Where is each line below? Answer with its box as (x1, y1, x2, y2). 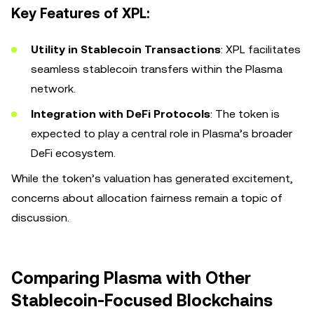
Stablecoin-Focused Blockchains (11, 291, 273, 310)
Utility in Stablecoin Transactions (31, 43, 221, 56)
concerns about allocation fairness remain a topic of (11, 191, 282, 205)
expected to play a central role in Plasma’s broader (31, 127, 292, 140)
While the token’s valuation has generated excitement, (11, 172, 293, 185)
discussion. (11, 211, 69, 224)
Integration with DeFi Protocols (31, 107, 210, 121)
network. (31, 82, 76, 95)
